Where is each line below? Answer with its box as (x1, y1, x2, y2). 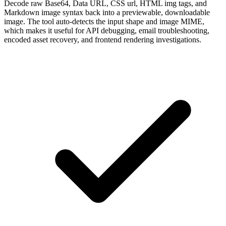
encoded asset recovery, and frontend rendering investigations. (4, 35, 201, 44)
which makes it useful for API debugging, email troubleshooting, (4, 26, 209, 35)
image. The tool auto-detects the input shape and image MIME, (4, 17, 204, 26)
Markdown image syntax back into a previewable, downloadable (4, 8, 210, 17)
